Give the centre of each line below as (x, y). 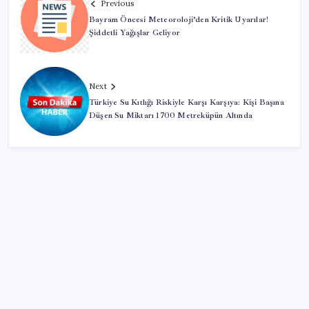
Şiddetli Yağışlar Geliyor (134, 33)
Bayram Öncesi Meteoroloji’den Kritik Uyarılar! (179, 20)
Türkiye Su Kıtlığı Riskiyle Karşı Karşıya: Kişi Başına (187, 103)
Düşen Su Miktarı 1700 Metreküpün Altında (171, 116)
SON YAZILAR (57, 283)
